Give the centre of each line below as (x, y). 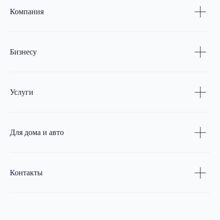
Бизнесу (23, 52)
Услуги (22, 92)
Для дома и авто (37, 133)
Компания (27, 12)
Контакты (26, 173)
